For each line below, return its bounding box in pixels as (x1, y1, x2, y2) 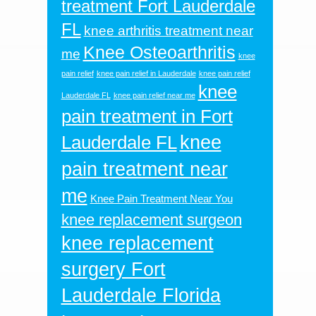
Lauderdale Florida (61, 284, 221, 306)
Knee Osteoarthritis (83, 42, 236, 62)
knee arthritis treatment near (83, 23, 253, 38)
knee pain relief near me (113, 90, 195, 99)
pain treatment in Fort (61, 106, 233, 126)
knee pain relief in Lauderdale (96, 68, 196, 78)
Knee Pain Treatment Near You (90, 193, 233, 205)
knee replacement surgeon (61, 210, 242, 229)
